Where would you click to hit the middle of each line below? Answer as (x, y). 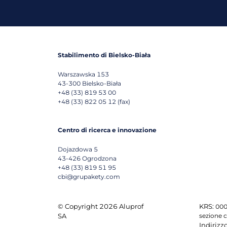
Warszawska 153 (83, 74)
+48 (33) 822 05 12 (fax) (94, 101)
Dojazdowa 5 (78, 149)
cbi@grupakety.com (89, 176)
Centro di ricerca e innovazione (107, 130)
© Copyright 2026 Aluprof (101, 206)
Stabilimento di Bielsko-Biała (104, 55)
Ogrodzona (99, 158)
